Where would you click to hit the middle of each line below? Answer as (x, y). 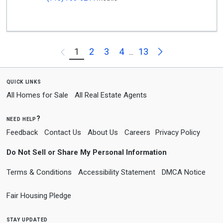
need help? (23, 118)
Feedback (22, 132)
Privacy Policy (177, 132)
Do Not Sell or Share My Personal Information (86, 152)
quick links (24, 81)
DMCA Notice (183, 172)
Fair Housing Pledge (39, 196)
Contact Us (62, 132)
